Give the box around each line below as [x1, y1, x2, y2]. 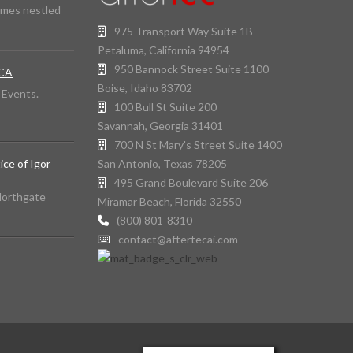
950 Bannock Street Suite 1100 [113, 62, 269, 76]
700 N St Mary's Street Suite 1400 [113, 138, 282, 152]
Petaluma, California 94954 [97, 43, 229, 58]
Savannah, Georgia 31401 [97, 119, 223, 133]
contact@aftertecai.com [117, 232, 238, 247]
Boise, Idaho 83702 [97, 81, 192, 95]
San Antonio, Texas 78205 [97, 157, 227, 171]
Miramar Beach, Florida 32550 [97, 195, 241, 209]
